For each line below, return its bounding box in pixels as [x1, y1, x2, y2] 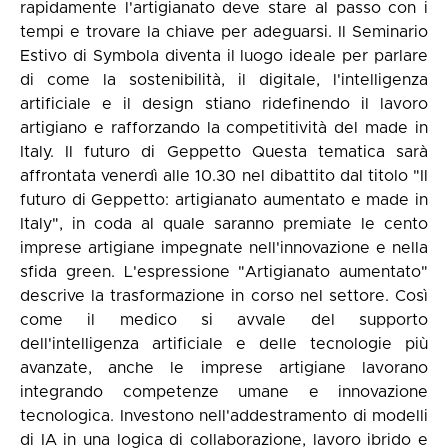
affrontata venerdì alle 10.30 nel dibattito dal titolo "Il [20, 168, 428, 184]
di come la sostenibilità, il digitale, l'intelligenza [20, 72, 428, 88]
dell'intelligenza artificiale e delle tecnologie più [20, 336, 428, 352]
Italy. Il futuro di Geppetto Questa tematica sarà [20, 144, 428, 160]
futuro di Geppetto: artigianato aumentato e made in [20, 192, 428, 208]
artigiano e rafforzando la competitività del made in [20, 120, 428, 136]
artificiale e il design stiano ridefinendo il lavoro [20, 96, 428, 112]
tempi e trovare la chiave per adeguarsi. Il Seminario [20, 24, 428, 40]
